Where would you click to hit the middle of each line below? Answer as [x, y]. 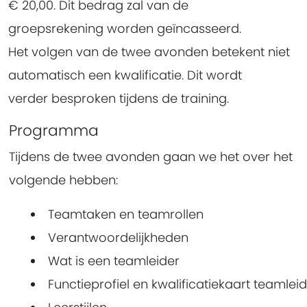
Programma [54, 131]
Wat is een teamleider [114, 261]
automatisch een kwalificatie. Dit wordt [125, 75]
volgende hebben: [63, 180]
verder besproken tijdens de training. [119, 99]
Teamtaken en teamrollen [126, 214]
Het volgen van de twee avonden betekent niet [149, 52]
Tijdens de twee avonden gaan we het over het [151, 157]
